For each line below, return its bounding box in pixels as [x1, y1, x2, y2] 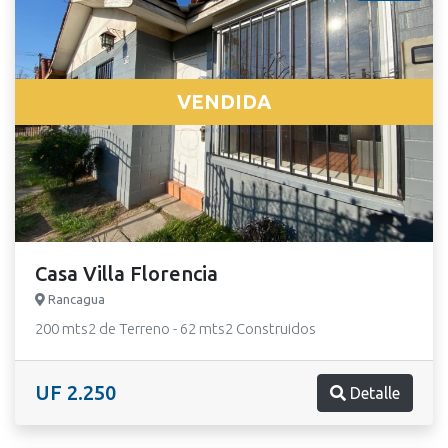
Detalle [346, 384, 400, 402]
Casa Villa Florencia [35, 262, 218, 285]
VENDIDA [177, 90, 271, 113]
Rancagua [45, 292, 105, 306]
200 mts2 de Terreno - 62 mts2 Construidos [35, 320, 316, 337]
